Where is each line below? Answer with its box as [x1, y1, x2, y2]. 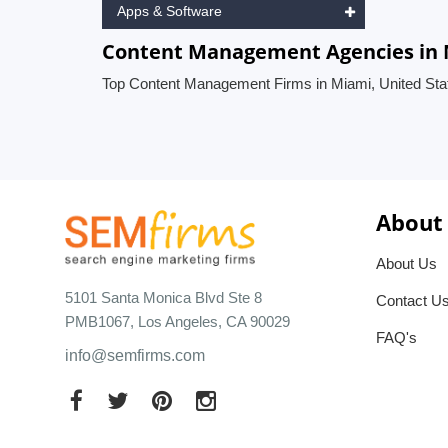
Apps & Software [117, 3, 222, 19]
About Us [376, 255, 437, 272]
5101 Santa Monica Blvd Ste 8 [65, 288, 262, 306]
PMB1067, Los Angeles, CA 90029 [65, 312, 290, 330]
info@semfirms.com [65, 346, 205, 364]
